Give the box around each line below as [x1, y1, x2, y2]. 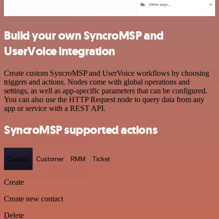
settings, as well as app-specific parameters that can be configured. [4, 86, 207, 95]
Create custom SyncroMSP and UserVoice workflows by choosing [4, 68, 209, 77]
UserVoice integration [4, 43, 115, 59]
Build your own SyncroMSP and [4, 27, 164, 44]
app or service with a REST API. [4, 104, 106, 112]
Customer [36, 155, 64, 163]
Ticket [92, 155, 110, 163]
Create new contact [4, 195, 63, 203]
